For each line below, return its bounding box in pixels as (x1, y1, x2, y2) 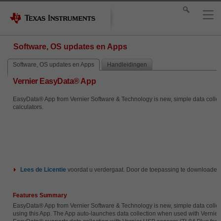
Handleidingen (107, 61, 147, 68)
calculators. (13, 104, 43, 110)
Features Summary (13, 191, 67, 199)
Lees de (20, 166, 44, 173)
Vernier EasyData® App (13, 77, 96, 85)
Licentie (44, 166, 66, 173)
